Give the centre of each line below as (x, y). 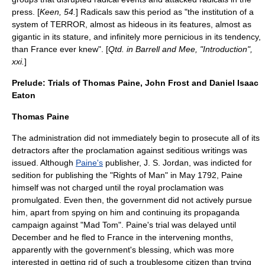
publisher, (123, 163)
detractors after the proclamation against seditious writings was (130, 150)
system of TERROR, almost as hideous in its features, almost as (132, 24)
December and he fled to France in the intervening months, (122, 237)
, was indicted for (220, 163)
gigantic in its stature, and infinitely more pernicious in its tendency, (136, 37)
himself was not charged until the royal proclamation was (118, 188)
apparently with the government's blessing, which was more (123, 250)
